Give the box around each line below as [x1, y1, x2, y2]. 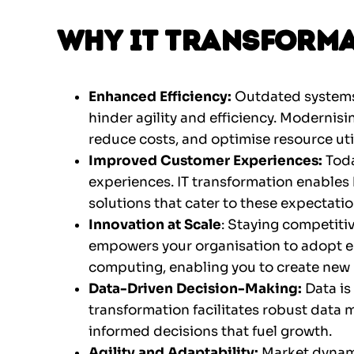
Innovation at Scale [88, 217, 221, 234]
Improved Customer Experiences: [88, 153, 326, 170]
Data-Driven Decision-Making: [88, 281, 302, 298]
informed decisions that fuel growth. [88, 323, 332, 341]
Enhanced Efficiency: [88, 88, 232, 106]
